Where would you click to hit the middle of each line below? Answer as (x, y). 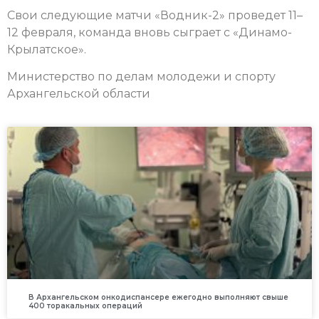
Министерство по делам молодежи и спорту (141, 76)
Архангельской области (79, 93)
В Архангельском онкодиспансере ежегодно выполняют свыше (158, 298)
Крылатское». (47, 49)
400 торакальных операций (85, 306)
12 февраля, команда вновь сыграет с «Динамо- (150, 32)
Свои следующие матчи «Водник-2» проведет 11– (155, 15)
